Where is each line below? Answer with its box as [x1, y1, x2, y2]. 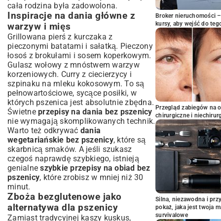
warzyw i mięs [7, 21, 71, 32]
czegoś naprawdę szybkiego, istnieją [7, 154, 139, 163]
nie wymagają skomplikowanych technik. [7, 116, 155, 126]
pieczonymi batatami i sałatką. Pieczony [7, 41, 153, 51]
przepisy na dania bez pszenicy [38, 107, 152, 116]
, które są [113, 135, 146, 145]
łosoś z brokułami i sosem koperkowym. [7, 51, 151, 60]
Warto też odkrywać [7, 126, 80, 135]
